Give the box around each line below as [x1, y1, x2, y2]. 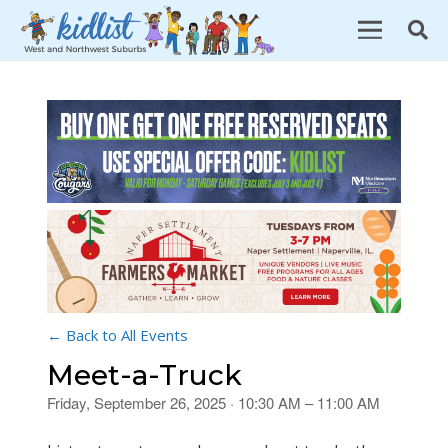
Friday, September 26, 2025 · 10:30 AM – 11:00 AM [47, 392, 380, 414]
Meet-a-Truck [47, 358, 242, 393]
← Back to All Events [47, 325, 188, 346]
